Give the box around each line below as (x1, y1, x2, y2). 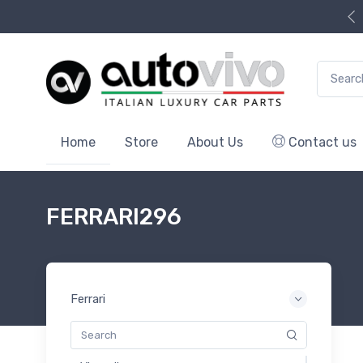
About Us (187, 134, 243, 150)
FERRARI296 (46, 203, 181, 230)
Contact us (285, 134, 357, 150)
